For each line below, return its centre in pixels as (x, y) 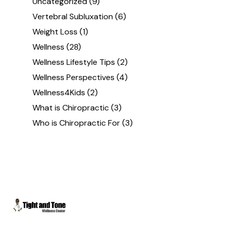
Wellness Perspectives (74, 78)
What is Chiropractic (71, 108)
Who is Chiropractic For (77, 123)
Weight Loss (55, 32)
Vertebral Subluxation (73, 17)
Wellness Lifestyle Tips (74, 62)
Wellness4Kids (59, 93)
